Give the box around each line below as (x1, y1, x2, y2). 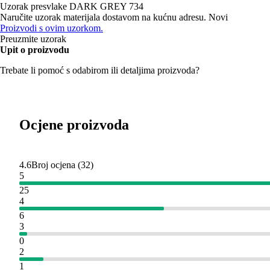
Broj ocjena (31, 160, 75, 171)
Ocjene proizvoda (19, 117, 129, 133)
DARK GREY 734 (69, 1, 143, 12)
